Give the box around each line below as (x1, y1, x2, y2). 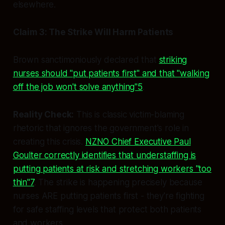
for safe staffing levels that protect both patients (13, 204, 202, 215)
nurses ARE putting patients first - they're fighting (13, 191, 204, 201)
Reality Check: (13, 109, 74, 120)
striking (159, 55, 187, 65)
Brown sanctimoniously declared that (13, 55, 159, 65)
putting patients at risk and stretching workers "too (13, 164, 211, 174)
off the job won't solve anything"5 (13, 82, 143, 92)
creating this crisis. (13, 137, 85, 147)
